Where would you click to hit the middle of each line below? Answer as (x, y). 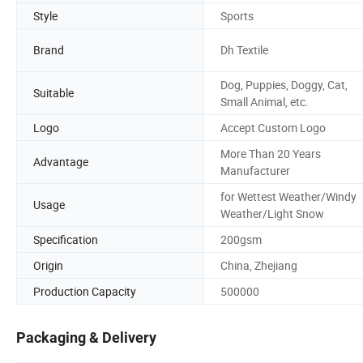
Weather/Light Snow (272, 213)
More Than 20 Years (271, 153)
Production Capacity (85, 291)
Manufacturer (255, 170)
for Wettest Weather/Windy (288, 196)
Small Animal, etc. (265, 101)
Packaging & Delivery (86, 338)
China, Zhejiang (259, 265)
